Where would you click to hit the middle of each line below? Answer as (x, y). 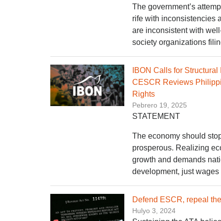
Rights (144, 94)
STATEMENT (156, 116)
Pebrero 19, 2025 (160, 105)
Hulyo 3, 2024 (154, 210)
